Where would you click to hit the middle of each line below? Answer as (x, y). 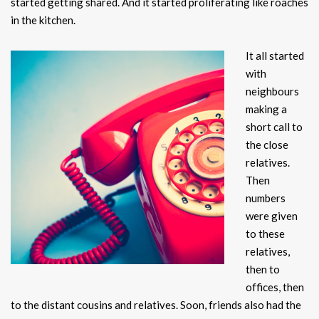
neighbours (272, 91)
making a (266, 109)
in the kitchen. (43, 20)
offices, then (275, 287)
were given (272, 216)
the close (267, 145)
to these (265, 234)
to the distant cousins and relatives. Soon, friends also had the (156, 305)
